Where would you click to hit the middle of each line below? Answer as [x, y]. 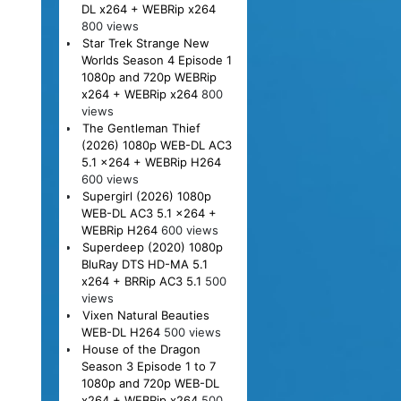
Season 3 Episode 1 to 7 [148, 366]
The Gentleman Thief [141, 128]
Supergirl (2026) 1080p [146, 196]
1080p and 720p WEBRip [149, 77]
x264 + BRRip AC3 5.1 [141, 281]
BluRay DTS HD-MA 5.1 [144, 264]
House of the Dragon [141, 349]
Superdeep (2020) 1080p [152, 247]
